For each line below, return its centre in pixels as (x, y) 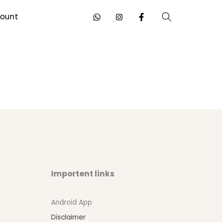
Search (180, 32)
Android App (71, 203)
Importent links (83, 173)
